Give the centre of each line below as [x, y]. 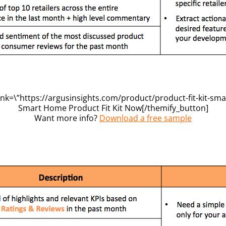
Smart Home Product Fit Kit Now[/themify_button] [113, 108]
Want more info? [67, 118]
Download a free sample [146, 118]
